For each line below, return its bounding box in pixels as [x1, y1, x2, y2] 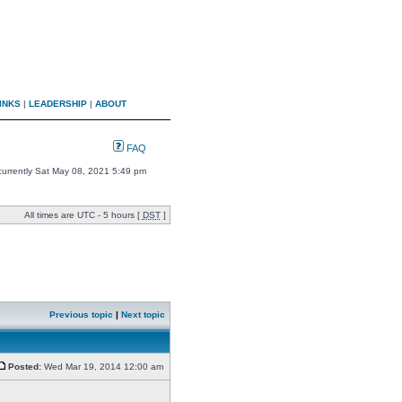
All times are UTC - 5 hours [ [23, 210, 143, 220]
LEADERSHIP [29, 99, 87, 109]
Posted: [7, 362, 41, 371]
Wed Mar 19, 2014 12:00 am [40, 362, 166, 371]
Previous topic [48, 310, 113, 319]
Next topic [120, 310, 165, 319]
